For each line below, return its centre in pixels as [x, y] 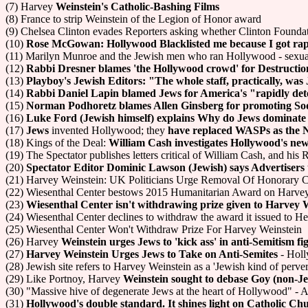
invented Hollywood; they [108, 130]
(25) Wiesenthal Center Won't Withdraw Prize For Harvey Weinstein [154, 229]
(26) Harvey [33, 242]
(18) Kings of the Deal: [57, 143]
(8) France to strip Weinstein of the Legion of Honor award [133, 19]
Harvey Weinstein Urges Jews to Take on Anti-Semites [152, 254]
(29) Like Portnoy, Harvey [64, 279]
